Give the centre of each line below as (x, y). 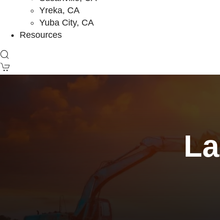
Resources (41, 35)
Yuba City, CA (67, 23)
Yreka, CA (59, 10)
